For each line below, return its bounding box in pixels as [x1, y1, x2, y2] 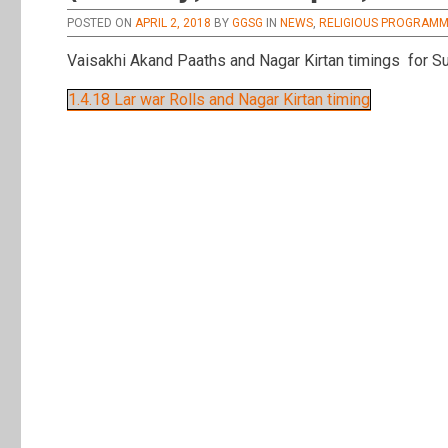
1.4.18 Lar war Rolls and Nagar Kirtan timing [68, 90, 371, 110]
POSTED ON [67, 16, 133, 31]
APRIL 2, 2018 [135, 16, 212, 31]
